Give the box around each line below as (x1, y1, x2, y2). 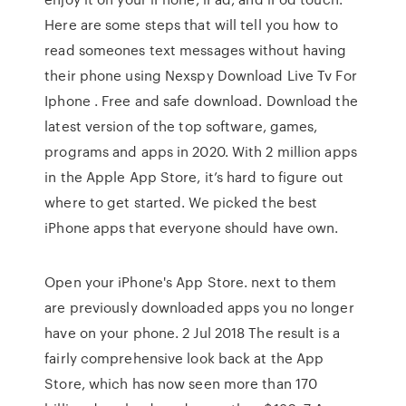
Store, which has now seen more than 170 (44, 373, 318, 393)
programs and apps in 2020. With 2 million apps (44, 141, 357, 161)
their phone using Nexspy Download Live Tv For (44, 65, 357, 85)
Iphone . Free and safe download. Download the (44, 91, 358, 111)
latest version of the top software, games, (44, 116, 318, 136)
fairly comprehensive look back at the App (44, 348, 324, 368)
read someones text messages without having (44, 40, 347, 60)
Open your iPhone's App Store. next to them (44, 272, 337, 292)
